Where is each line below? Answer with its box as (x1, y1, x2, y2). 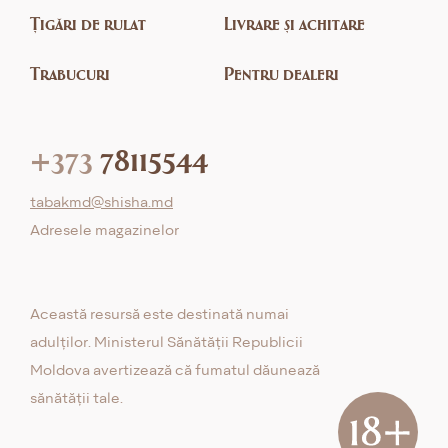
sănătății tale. (30, 389, 123, 407)
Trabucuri (30, 63, 110, 85)
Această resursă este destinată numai (30, 305, 289, 323)
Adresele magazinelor (30, 221, 179, 239)
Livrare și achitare (224, 13, 365, 35)
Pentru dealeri (224, 63, 339, 85)
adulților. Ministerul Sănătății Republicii (30, 333, 303, 351)
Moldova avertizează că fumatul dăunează (30, 361, 320, 379)
